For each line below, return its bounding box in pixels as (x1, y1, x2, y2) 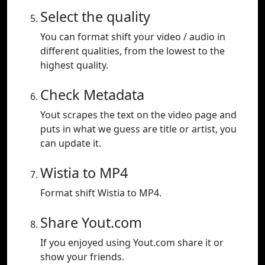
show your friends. (40, 250, 124, 264)
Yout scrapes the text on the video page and (40, 108, 237, 122)
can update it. (40, 137, 101, 150)
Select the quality (40, 7, 150, 27)
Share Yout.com (40, 213, 142, 232)
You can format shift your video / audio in (40, 30, 225, 44)
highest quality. (40, 59, 108, 72)
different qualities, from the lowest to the (40, 44, 225, 58)
